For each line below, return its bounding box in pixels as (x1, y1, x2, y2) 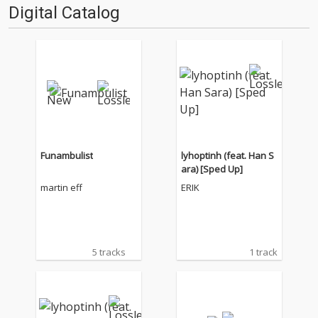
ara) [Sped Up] (181, 163, 243, 175)
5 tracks (92, 246, 126, 258)
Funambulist (40, 149, 93, 162)
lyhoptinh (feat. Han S (181, 149, 275, 162)
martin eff (40, 181, 82, 194)
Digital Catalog (9, 3, 120, 23)
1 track (249, 246, 278, 258)
